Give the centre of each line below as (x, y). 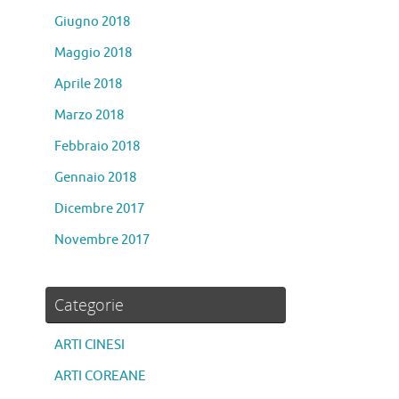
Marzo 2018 (89, 116)
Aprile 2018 (88, 85)
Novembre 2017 (102, 240)
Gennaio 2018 (95, 178)
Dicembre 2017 (99, 209)
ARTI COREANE (100, 377)
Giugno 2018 (92, 22)
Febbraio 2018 (97, 147)
